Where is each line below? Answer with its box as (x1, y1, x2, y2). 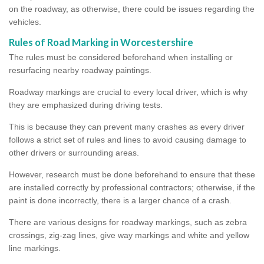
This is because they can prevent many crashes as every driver (9, 121, 245, 131)
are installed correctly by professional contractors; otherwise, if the (9, 182, 255, 192)
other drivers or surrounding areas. (9, 147, 139, 157)
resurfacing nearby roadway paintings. (9, 65, 151, 75)
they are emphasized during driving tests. (9, 100, 163, 110)
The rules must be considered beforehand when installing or (9, 52, 233, 62)
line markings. (9, 243, 61, 253)
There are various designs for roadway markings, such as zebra (9, 217, 247, 227)
